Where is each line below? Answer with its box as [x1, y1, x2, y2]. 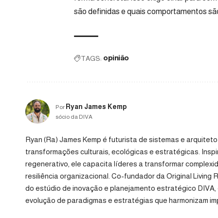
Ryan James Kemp [66, 103, 127, 110]
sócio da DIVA [55, 113, 92, 120]
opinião [103, 54, 129, 62]
